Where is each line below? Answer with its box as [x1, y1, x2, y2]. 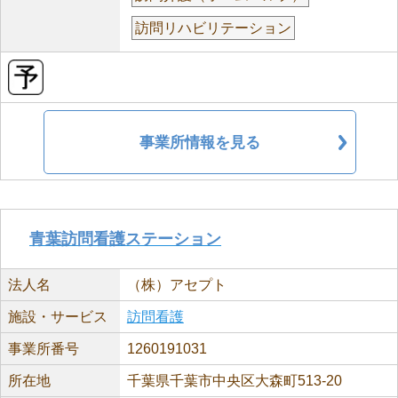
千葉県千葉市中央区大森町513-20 [126, 373, 342, 388]
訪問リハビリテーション [134, 20, 291, 36]
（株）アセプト [126, 277, 227, 292]
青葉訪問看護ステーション [29, 230, 221, 248]
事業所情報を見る [139, 133, 260, 151]
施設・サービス [8, 309, 107, 324]
